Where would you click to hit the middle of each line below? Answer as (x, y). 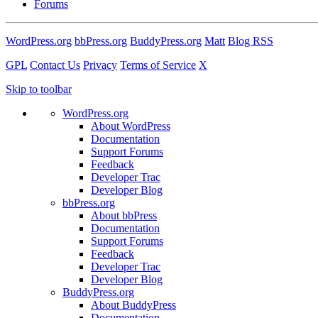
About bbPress (124, 215)
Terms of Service (158, 65)
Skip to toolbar (39, 89)
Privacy (100, 65)
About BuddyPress (133, 305)
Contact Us (55, 65)
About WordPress (131, 126)
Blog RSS (251, 40)
